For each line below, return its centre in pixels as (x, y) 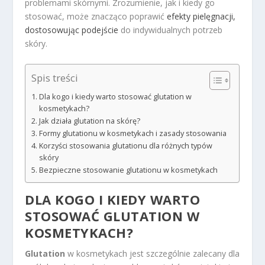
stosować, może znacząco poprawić (96, 17)
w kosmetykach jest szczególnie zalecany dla (153, 253)
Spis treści (55, 78)
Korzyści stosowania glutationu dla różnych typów (125, 146)
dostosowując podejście (72, 30)
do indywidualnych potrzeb (171, 30)
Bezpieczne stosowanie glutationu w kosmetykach (128, 170)
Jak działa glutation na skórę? (89, 121)
